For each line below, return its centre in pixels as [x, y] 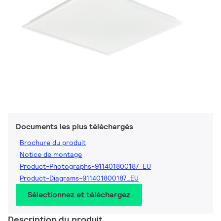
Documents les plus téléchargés [74, 127]
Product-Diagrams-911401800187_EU [79, 178]
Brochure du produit [53, 143]
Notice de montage [51, 155]
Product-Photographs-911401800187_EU [85, 166]
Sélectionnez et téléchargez [79, 195]
